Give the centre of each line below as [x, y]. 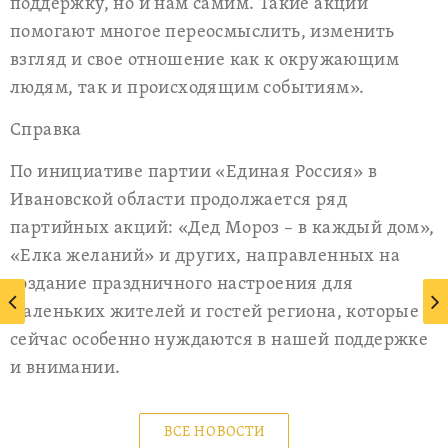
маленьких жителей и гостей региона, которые [215, 312]
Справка [46, 130]
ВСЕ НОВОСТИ [215, 432]
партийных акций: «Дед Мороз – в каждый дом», [222, 228]
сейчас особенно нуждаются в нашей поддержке [219, 340]
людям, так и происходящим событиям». [187, 88]
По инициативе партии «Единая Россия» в [194, 172]
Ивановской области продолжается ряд [178, 200]
